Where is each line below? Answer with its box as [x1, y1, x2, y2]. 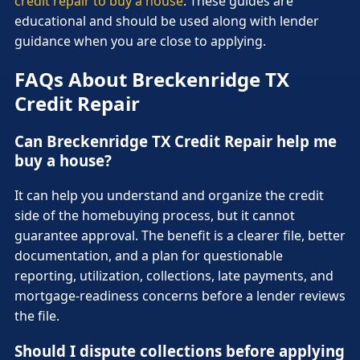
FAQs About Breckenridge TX [14, 66, 289, 93]
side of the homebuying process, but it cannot [14, 206, 295, 224]
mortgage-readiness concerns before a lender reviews [14, 286, 346, 305]
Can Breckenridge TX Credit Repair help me [14, 131, 337, 152]
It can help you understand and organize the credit [14, 186, 324, 204]
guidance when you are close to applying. [14, 32, 266, 51]
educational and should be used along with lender [14, 12, 319, 31]
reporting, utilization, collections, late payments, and [14, 266, 333, 284]
